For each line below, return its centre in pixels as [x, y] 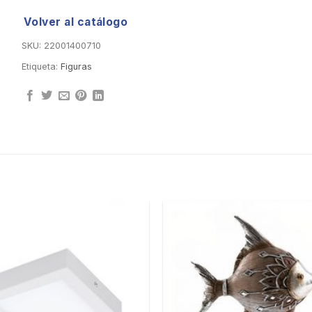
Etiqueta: [41, 67]
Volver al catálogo [76, 22]
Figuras [76, 67]
